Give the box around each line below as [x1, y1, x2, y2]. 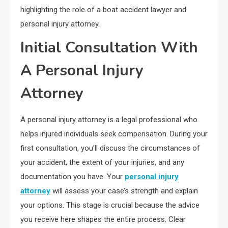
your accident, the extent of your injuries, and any [20, 158, 184, 167]
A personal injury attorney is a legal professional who [20, 115, 197, 125]
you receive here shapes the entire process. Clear [20, 215, 186, 224]
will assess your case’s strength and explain [50, 186, 198, 196]
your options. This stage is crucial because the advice [20, 201, 199, 210]
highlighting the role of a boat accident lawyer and [20, 5, 186, 15]
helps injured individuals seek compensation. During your [20, 129, 208, 139]
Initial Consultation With [20, 37, 198, 59]
